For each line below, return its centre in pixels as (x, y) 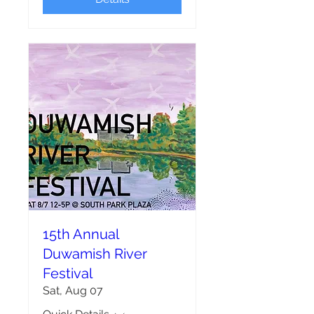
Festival (68, 273)
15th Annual (81, 234)
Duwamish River (95, 254)
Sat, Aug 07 (73, 291)
